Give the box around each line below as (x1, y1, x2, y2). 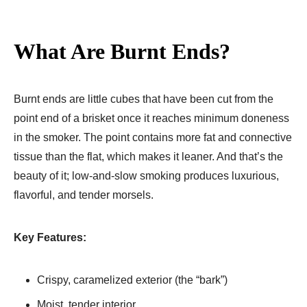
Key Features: (14, 231, 86, 243)
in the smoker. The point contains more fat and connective (14, 131, 292, 143)
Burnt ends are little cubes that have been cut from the (14, 93, 273, 105)
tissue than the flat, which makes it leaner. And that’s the (14, 150, 283, 162)
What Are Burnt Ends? (14, 38, 230, 64)
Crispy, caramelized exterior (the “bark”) (37, 273, 228, 286)
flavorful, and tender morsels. (14, 188, 153, 201)
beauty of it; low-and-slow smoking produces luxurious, (14, 169, 279, 182)
